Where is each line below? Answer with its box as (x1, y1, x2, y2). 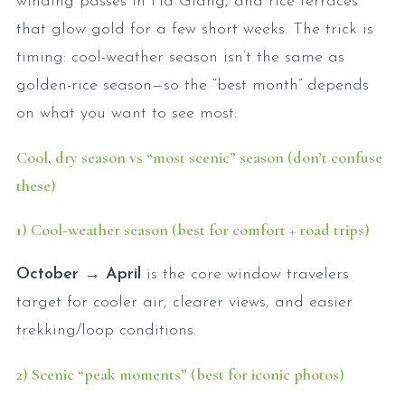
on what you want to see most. (16, 105, 237, 122)
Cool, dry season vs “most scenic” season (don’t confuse (16, 147, 382, 167)
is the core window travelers (141, 266, 349, 283)
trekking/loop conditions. (16, 322, 202, 339)
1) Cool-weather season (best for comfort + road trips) (16, 220, 370, 240)
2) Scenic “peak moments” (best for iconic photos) (16, 364, 344, 384)
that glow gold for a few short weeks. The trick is (16, 21, 373, 38)
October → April (16, 266, 141, 283)
